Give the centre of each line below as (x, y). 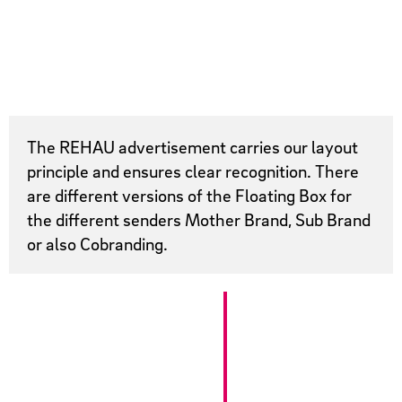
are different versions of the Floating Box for (190, 195)
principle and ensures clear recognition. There (193, 170)
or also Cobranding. (98, 243)
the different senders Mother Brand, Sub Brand (199, 219)
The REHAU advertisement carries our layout (193, 146)
